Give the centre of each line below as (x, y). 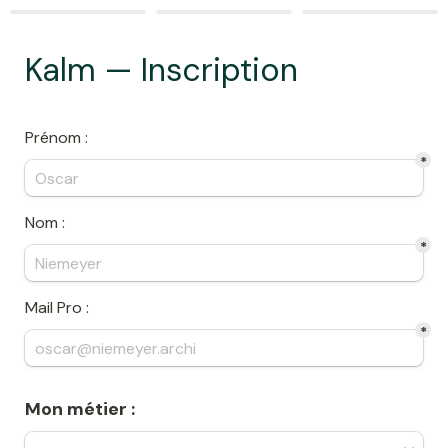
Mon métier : (80, 409)
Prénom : (56, 137)
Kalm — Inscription (161, 70)
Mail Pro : (57, 307)
